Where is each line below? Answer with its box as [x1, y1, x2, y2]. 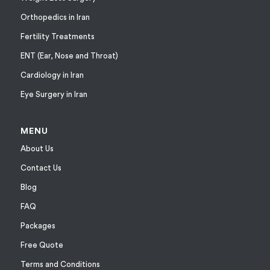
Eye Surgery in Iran [20, 90, 87, 98]
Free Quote [20, 241, 63, 250]
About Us [20, 145, 54, 153]
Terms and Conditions [20, 260, 100, 269]
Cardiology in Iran [20, 71, 84, 79]
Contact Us [20, 164, 61, 172]
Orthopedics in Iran [20, 13, 90, 21]
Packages [20, 222, 55, 230]
